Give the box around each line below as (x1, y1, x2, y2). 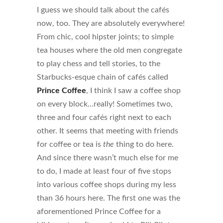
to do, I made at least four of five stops (37, 167, 171, 176)
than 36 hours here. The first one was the (37, 194, 180, 203)
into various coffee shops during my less (37, 181, 176, 189)
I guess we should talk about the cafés (37, 6, 169, 14)
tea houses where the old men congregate (37, 46, 182, 55)
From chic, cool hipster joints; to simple (37, 33, 174, 41)
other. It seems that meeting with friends (37, 127, 178, 135)
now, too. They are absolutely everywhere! (37, 19, 185, 28)
